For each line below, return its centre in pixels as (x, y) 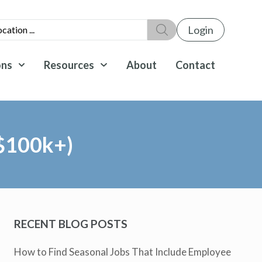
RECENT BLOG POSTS (71, 223)
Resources (69, 65)
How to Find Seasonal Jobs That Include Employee (123, 251)
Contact (195, 65)
